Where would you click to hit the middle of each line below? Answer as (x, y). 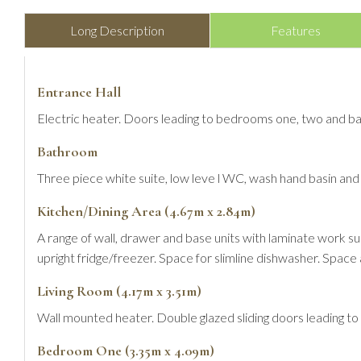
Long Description (117, 30)
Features (296, 30)
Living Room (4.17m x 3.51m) (119, 290)
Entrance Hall (79, 91)
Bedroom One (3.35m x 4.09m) (126, 350)
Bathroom (67, 151)
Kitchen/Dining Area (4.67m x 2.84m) (146, 211)
